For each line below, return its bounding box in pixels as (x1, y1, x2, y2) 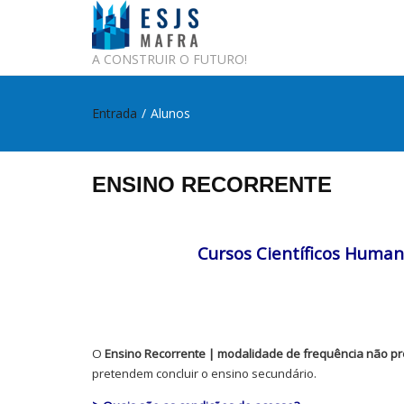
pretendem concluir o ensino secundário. (92, 365, 317, 381)
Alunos (151, 105, 190, 122)
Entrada (92, 105, 137, 122)
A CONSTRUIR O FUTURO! (92, 50, 247, 68)
